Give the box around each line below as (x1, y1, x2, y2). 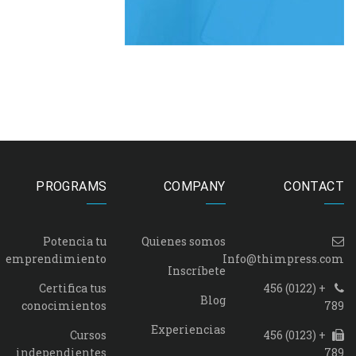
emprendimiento (6, 250, 107, 266)
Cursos (70, 327, 107, 342)
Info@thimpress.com (222, 250, 344, 266)
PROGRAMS (36, 178, 107, 194)
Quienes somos (141, 233, 226, 249)
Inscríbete (167, 262, 226, 278)
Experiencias (150, 321, 226, 337)
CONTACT (284, 178, 344, 194)
